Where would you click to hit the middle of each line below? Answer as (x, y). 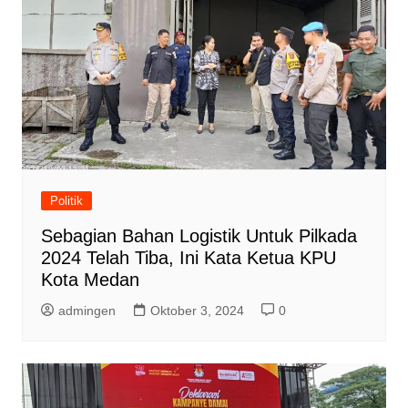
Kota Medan (90, 280)
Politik (66, 201)
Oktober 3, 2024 (197, 311)
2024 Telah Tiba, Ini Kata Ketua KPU (188, 258)
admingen (87, 311)
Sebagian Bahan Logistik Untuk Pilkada (199, 236)
